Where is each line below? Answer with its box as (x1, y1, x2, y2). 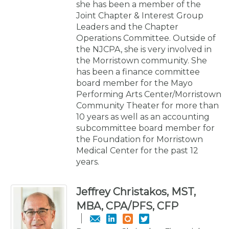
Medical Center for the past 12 (76, 145, 198, 155)
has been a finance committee (76, 66, 200, 77)
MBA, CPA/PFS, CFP (76, 199, 178, 212)
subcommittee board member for (76, 123, 215, 133)
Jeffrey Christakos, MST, (76, 185, 196, 198)
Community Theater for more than (76, 100, 219, 110)
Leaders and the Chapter (76, 21, 178, 32)
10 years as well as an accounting (76, 111, 210, 122)
